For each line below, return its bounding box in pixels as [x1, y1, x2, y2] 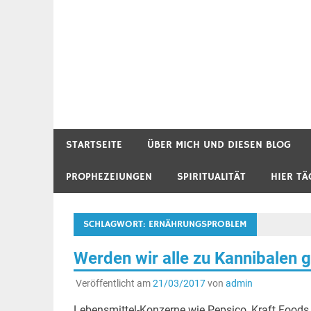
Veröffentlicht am [75, 278, 153, 289]
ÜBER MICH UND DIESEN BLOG [147, 137, 291, 151]
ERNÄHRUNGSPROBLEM [148, 217, 247, 230]
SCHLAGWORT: [83, 217, 149, 230]
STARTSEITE [66, 137, 122, 151]
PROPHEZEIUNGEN [66, 169, 152, 183]
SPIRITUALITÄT [177, 169, 246, 183]
